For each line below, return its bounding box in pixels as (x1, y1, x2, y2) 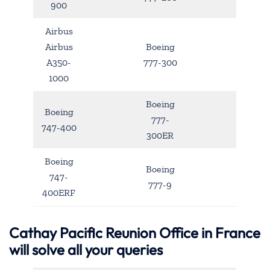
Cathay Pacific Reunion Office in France (9, 223, 260, 242)
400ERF (42, 187, 75, 199)
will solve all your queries (9, 240, 163, 259)
